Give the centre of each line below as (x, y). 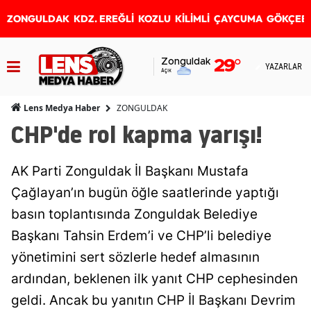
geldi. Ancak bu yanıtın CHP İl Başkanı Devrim (153, 300)
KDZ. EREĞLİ (104, 19)
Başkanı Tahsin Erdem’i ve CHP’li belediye (141, 236)
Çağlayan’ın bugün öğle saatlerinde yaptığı (145, 193)
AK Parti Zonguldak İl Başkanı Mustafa (130, 171)
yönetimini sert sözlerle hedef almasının (135, 257)
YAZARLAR (284, 66)
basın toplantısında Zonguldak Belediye (134, 214)
